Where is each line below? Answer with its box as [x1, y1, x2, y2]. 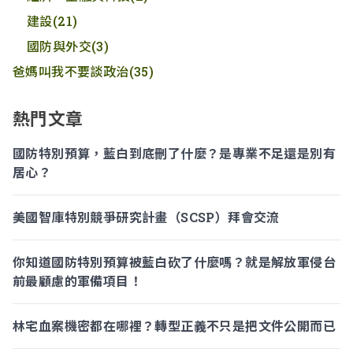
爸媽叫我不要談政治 [13, 63, 129, 80]
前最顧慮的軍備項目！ [13, 273, 142, 289]
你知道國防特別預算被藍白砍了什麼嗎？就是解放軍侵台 [13, 254, 336, 270]
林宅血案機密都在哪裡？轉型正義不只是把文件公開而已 [13, 318, 336, 334]
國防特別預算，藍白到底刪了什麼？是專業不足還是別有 [13, 145, 336, 162]
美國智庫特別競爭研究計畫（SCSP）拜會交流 [13, 209, 280, 225]
